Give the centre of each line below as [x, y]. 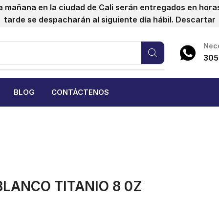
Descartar [195, 20]
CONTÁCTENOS [80, 92]
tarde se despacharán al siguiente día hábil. [89, 20]
